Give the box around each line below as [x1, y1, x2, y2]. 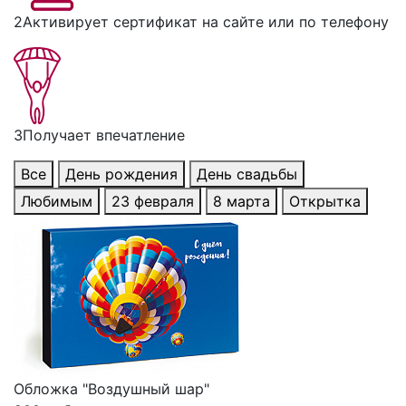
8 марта [213, 192, 270, 210]
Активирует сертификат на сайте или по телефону [23, 13, 389, 31]
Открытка [289, 192, 361, 210]
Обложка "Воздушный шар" [14, 380, 209, 398]
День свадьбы [197, 165, 297, 183]
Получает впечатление [23, 126, 185, 144]
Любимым [21, 192, 92, 210]
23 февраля [111, 192, 194, 210]
